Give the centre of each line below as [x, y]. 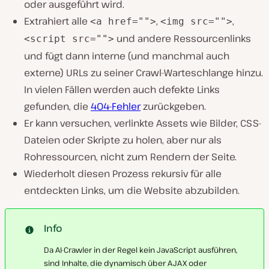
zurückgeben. [173, 107]
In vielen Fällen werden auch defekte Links [122, 90]
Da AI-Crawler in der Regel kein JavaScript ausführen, [141, 250]
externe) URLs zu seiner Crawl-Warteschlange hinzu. [144, 73]
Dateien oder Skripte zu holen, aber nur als [123, 140]
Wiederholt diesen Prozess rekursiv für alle [123, 174]
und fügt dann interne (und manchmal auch [127, 56]
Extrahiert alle [57, 21]
